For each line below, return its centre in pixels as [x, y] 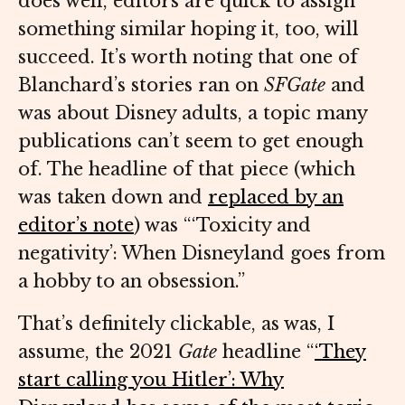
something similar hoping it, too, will [188, 29]
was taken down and [113, 198]
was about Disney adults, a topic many [193, 113]
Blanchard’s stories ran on [141, 85]
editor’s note [76, 226]
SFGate [295, 85]
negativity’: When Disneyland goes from [202, 254]
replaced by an [276, 198]
